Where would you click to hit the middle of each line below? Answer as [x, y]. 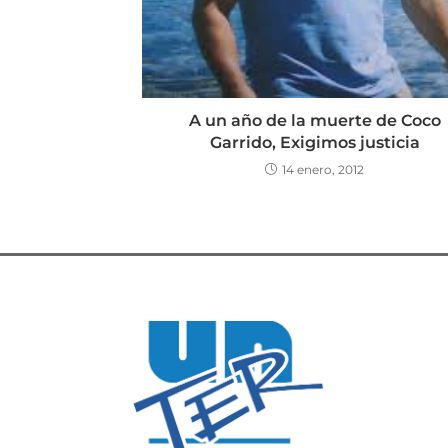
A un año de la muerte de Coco [314, 120]
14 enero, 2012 [323, 169]
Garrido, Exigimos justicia [314, 142]
